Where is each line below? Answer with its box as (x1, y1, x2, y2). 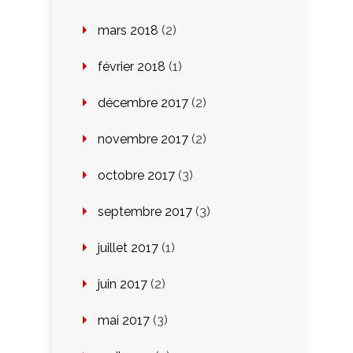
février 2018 (98, 58, 165, 74)
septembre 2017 (98, 203, 192, 219)
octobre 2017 (98, 167, 175, 183)
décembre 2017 (98, 95, 188, 110)
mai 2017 (98, 312, 150, 328)
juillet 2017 (98, 240, 158, 255)
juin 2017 (98, 276, 147, 292)
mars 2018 (98, 22, 158, 38)
